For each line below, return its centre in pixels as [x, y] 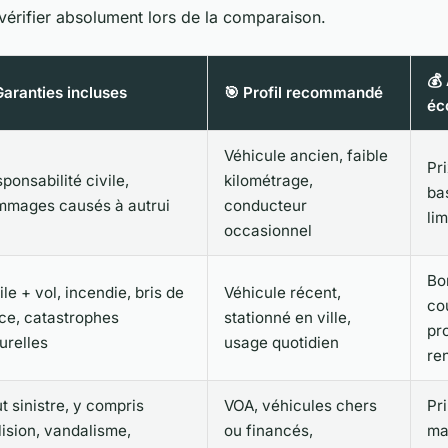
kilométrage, [268, 181]
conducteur [265, 206]
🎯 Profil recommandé [303, 93]
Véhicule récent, [282, 293]
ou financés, [268, 431]
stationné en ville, [287, 318]
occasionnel [268, 231]
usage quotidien [281, 343]
